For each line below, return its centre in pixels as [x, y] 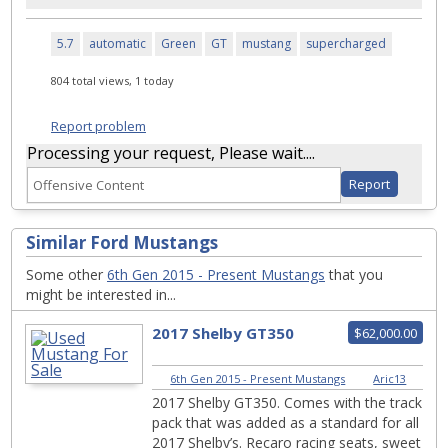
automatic [117, 43]
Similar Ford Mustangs [122, 242]
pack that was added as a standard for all [286, 422]
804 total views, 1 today [112, 80]
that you [354, 274]
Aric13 [390, 378]
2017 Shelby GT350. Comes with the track [287, 402]
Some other [66, 274]
